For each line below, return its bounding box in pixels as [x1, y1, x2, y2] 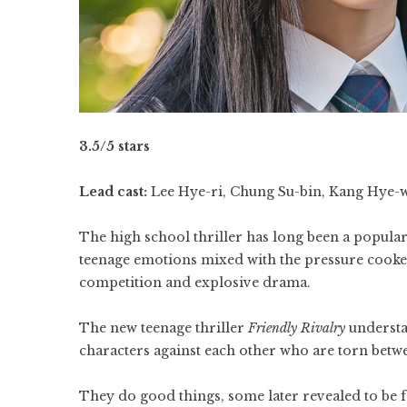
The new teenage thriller [79, 320, 248, 337]
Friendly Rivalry [248, 320, 345, 337]
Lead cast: [79, 184, 147, 201]
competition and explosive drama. [79, 274, 311, 292]
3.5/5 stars [79, 138, 150, 155]
